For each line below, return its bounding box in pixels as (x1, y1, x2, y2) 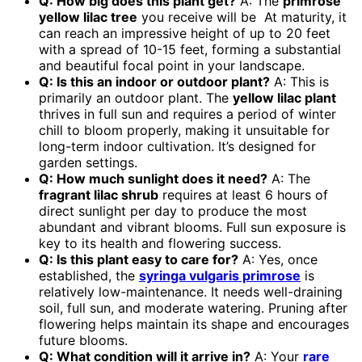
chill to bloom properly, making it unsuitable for (39, 121, 330, 138)
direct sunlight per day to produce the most (39, 202, 307, 219)
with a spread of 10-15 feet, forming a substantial (39, 40, 341, 57)
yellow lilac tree (39, 8, 137, 25)
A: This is (270, 73, 329, 90)
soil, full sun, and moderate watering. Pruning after (39, 299, 347, 316)
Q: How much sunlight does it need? (39, 170, 267, 187)
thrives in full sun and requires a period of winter (39, 105, 336, 122)
